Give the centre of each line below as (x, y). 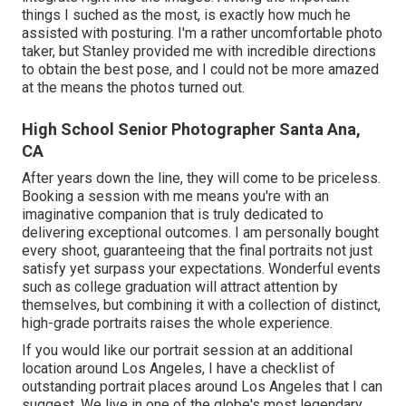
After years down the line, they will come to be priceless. (201, 178)
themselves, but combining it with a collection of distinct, (201, 304)
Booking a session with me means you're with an (175, 196)
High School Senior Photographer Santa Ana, (191, 129)
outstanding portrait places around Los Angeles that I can (202, 386)
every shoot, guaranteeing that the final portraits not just (197, 250)
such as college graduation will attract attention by (180, 286)
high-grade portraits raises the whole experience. (177, 323)
